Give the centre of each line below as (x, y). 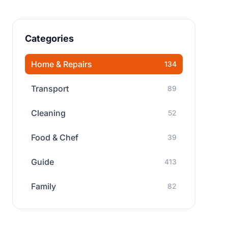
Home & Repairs (62, 64)
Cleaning (48, 113)
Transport (50, 89)
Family (44, 186)
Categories (49, 38)
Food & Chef (55, 137)
